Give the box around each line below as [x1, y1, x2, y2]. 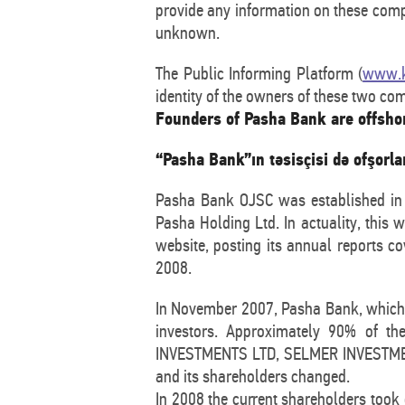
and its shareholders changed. [155, 365, 350, 387]
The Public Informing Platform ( [155, 62, 363, 84]
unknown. [155, 22, 220, 43]
